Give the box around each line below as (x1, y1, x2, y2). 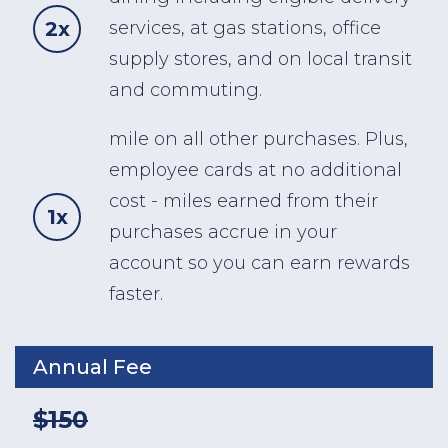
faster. (109, 283, 164, 306)
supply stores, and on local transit (109, 48, 413, 71)
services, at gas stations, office (109, 17, 382, 40)
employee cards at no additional (109, 159, 403, 182)
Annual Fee (33, 355, 152, 380)
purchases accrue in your (109, 221, 338, 244)
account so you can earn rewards (109, 252, 411, 275)
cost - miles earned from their (109, 190, 379, 213)
